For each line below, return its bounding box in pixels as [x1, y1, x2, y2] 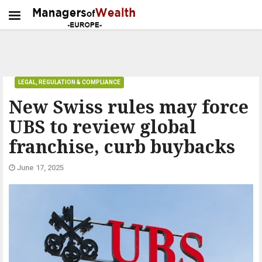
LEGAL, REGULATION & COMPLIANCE [18, 79, 120, 85]
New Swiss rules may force [9, 95, 249, 119]
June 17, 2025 [15, 163, 64, 172]
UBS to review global [9, 115, 196, 139]
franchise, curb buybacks [9, 135, 235, 158]
